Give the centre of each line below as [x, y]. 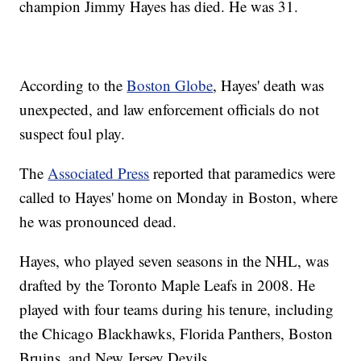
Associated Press [99, 173]
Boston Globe [170, 85]
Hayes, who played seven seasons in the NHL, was [174, 261]
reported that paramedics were [243, 173]
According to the [73, 85]
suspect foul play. [73, 134]
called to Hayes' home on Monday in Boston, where [179, 197]
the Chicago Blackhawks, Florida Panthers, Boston [176, 334]
